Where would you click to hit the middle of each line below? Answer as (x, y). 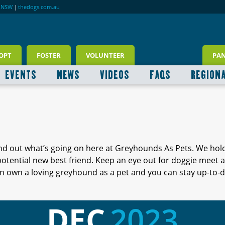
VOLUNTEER (105, 55)
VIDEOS (115, 75)
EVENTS (21, 75)
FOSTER (49, 55)
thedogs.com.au (39, 7)
